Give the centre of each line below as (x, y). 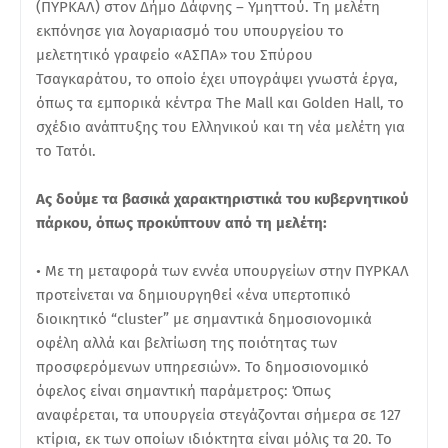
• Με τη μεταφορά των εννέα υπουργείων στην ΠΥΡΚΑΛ (222, 270)
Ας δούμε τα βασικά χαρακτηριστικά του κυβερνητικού (222, 198)
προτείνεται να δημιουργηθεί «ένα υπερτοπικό (193, 294)
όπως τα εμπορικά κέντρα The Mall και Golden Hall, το (220, 102)
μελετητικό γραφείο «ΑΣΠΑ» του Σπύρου (174, 54)
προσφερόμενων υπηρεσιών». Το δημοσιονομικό (202, 366)
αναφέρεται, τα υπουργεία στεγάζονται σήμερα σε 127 (218, 414)
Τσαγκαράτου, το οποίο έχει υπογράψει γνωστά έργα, (217, 78)
